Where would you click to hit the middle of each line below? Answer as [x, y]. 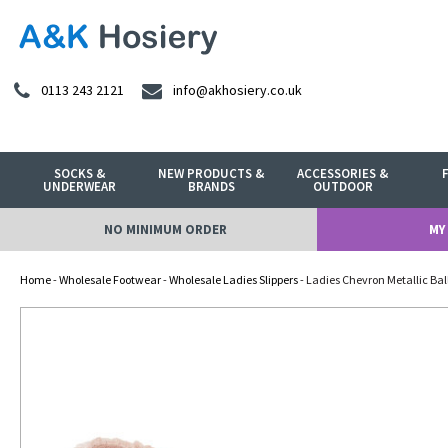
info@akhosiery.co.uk [237, 90]
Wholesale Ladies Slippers [233, 279]
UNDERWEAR [80, 186]
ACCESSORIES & [343, 173]
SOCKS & [80, 173]
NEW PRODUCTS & [211, 173]
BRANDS [211, 186]
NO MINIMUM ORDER [165, 229]
